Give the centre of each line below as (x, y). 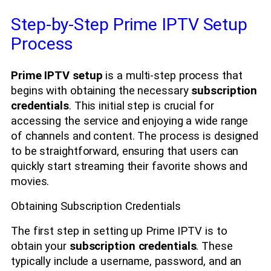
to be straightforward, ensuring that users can (125, 151)
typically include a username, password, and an (126, 261)
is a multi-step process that (172, 75)
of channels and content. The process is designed (135, 136)
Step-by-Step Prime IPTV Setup (129, 24)
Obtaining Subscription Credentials (96, 207)
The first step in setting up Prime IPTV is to (119, 231)
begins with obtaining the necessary (101, 90)
